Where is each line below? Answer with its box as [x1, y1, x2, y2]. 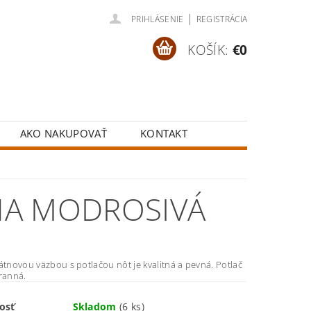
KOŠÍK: [187, 40, 229, 59]
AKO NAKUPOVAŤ [19, 126, 107, 140]
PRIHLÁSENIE [131, 13, 184, 25]
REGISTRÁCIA [196, 13, 248, 25]
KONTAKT [140, 126, 188, 140]
